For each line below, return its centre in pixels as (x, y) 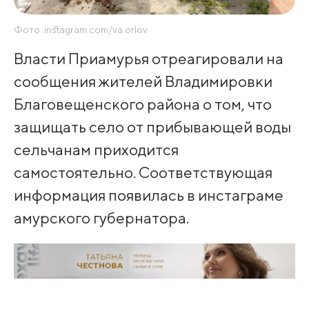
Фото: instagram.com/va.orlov (80, 29)
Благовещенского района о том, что (142, 103)
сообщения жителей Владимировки (143, 81)
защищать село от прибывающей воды (152, 126)
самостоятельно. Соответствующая (143, 172)
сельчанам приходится (96, 149)
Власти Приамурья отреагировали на (148, 58)
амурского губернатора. (101, 217)
